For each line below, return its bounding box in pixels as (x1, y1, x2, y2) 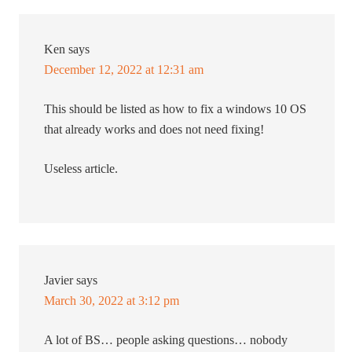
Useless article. (44, 162, 119, 176)
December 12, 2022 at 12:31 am (44, 63, 204, 77)
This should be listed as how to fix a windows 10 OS (44, 102, 307, 116)
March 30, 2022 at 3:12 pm (44, 294, 180, 308)
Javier (44, 273, 74, 288)
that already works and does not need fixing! (44, 123, 265, 137)
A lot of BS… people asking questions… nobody (44, 333, 288, 347)
